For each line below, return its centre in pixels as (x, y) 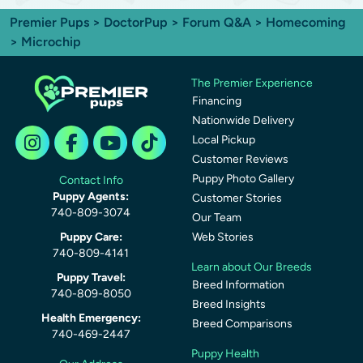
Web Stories (223, 237)
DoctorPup (136, 22)
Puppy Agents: (91, 196)
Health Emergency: (91, 318)
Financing (217, 101)
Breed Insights (229, 304)
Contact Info (91, 180)
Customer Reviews (240, 159)
